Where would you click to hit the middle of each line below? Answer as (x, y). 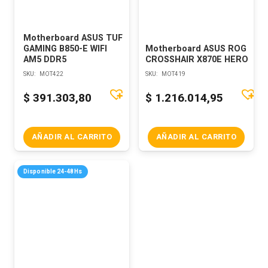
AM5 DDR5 (45, 59)
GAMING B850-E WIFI (65, 48)
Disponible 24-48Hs (53, 172)
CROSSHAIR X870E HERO (197, 59)
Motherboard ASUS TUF (73, 38)
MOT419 (174, 74)
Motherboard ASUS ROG (196, 48)
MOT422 (51, 74)
